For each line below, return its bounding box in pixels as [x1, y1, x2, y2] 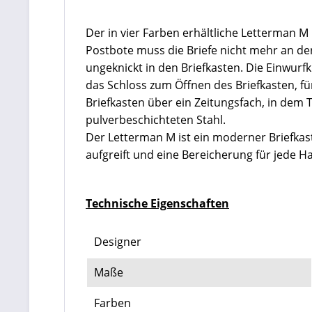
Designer [94, 233, 141, 249]
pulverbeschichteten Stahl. [86, 111, 226, 127]
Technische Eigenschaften [86, 195, 229, 211]
